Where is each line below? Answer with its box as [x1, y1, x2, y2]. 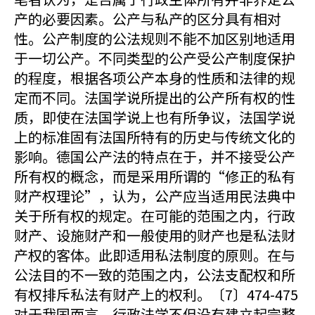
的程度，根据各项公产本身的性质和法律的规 [14, 67, 295, 88]
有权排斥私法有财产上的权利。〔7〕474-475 [14, 284, 298, 304]
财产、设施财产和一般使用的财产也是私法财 [14, 225, 295, 245]
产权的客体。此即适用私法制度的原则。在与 [14, 245, 295, 265]
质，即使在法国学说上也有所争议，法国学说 [14, 107, 295, 127]
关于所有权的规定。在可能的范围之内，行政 [14, 205, 295, 226]
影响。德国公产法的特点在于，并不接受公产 [14, 146, 295, 167]
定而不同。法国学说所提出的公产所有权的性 [14, 87, 295, 108]
